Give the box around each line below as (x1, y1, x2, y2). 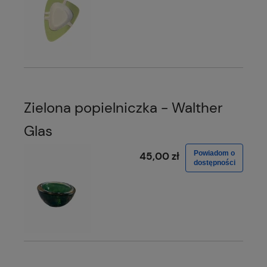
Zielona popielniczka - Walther (24, 98, 223, 117)
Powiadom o (194, 149, 235, 158)
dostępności (193, 159, 235, 167)
